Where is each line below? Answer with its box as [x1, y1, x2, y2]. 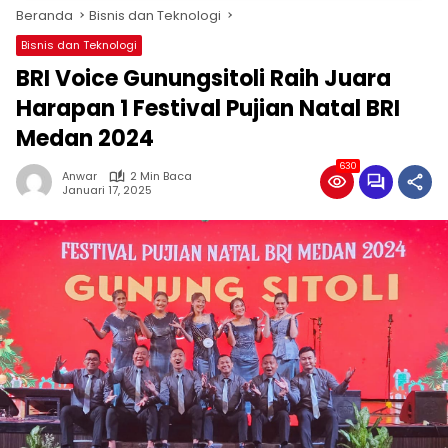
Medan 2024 [16, 123, 154, 154]
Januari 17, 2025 [62, 181, 152, 198]
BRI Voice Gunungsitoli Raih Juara [16, 63, 391, 94]
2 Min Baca [130, 168, 192, 184]
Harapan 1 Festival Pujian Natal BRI [16, 93, 400, 124]
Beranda [16, 6, 73, 25]
